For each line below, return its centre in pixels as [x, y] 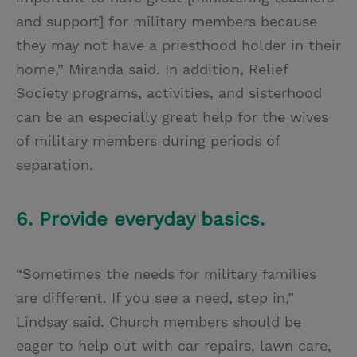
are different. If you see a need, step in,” [155, 298]
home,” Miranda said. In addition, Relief [152, 69]
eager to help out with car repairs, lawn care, [174, 346]
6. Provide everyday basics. [140, 220]
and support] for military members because [167, 22]
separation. [55, 165]
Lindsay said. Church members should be [159, 322]
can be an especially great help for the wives [172, 117]
